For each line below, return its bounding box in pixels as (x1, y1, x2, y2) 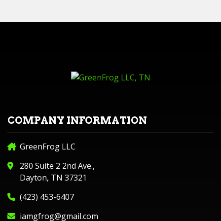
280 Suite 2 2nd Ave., (20, 160, 95, 171)
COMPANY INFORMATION (7, 114, 147, 126)
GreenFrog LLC (20, 141, 75, 152)
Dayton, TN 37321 (20, 172, 87, 183)
